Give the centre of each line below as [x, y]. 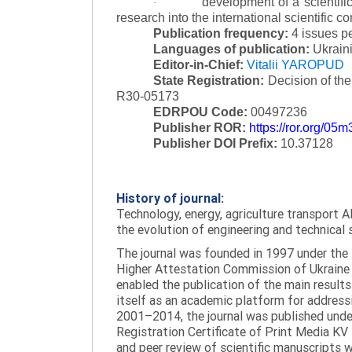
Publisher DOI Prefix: [216, 143]
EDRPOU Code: [201, 112]
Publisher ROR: [200, 127]
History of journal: [170, 198]
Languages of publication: [232, 49]
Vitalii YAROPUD [294, 64]
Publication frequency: [221, 33]
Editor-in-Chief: [199, 64]
